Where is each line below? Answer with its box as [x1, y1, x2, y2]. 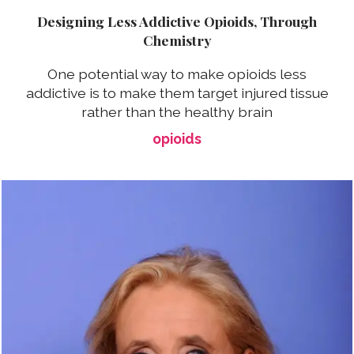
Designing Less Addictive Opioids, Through [37, 11, 317, 30]
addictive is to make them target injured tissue [25, 84, 329, 101]
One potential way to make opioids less [47, 65, 307, 82]
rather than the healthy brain [81, 103, 273, 120]
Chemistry [142, 30, 212, 49]
